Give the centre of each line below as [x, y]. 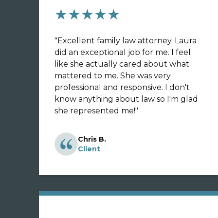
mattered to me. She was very [113, 76]
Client [89, 149]
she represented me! [95, 111]
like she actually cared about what [122, 64]
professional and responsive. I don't [122, 87]
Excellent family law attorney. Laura [127, 41]
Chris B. [92, 139]
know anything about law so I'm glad [126, 99]
